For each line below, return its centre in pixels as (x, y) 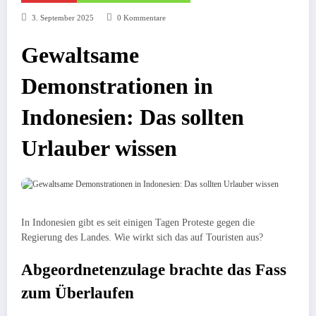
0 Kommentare (141, 18)
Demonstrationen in (117, 87)
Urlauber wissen (99, 149)
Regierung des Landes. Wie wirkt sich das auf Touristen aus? (142, 237)
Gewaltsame (80, 56)
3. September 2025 (62, 18)
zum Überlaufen (78, 293)
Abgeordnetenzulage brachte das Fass (154, 270)
